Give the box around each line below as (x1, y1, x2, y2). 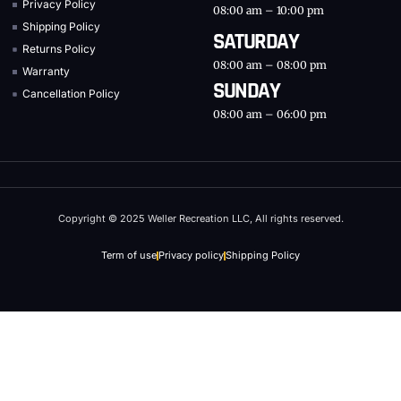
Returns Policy (22, 42, 97, 56)
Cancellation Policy (22, 87, 121, 101)
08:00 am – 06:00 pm (213, 107, 327, 122)
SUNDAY (213, 77, 279, 107)
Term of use (101, 249, 157, 262)
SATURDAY (213, 27, 298, 56)
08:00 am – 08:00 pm (213, 57, 327, 72)
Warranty (22, 64, 71, 79)
